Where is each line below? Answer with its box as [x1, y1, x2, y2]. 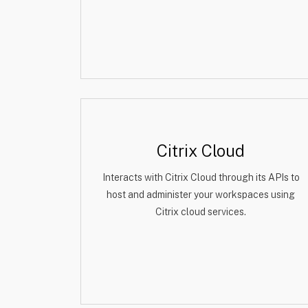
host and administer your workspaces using [107, 189, 295, 200]
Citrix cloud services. [155, 206, 246, 217]
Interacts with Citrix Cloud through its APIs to [102, 172, 300, 183]
